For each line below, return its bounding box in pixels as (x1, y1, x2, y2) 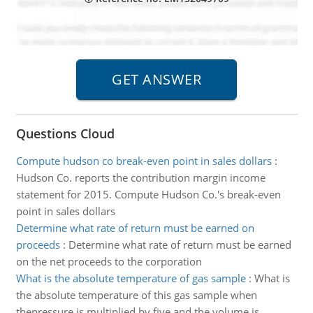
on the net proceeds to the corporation (15, 254, 202, 268)
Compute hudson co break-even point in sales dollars (15, 154, 272, 168)
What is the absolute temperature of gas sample (15, 271, 246, 285)
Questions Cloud (15, 125, 115, 142)
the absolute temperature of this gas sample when (15, 288, 257, 302)
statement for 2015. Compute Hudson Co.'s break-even (15, 187, 281, 201)
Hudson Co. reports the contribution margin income (15, 170, 265, 184)
